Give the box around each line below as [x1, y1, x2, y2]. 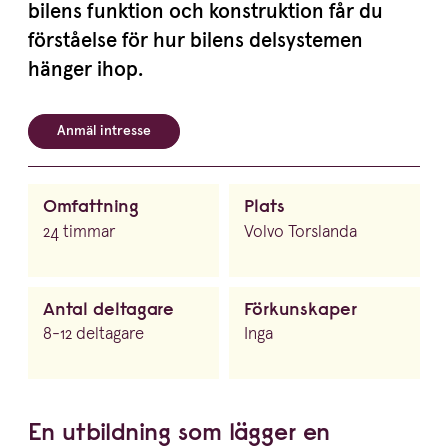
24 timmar [43, 223, 115, 241]
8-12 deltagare [43, 326, 144, 344]
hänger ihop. [28, 59, 143, 80]
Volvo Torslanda [244, 223, 357, 241]
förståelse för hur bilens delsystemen [28, 30, 363, 51]
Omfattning [43, 194, 139, 218]
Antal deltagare [43, 296, 174, 320]
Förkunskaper [244, 296, 357, 320]
